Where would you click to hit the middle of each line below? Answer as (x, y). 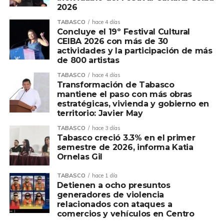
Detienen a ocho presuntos (113, 185)
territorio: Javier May (100, 113)
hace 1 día (104, 176)
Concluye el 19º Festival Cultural (123, 32)
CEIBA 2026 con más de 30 (112, 41)
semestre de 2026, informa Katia (125, 147)
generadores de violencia (110, 195)
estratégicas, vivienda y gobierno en (133, 104)
